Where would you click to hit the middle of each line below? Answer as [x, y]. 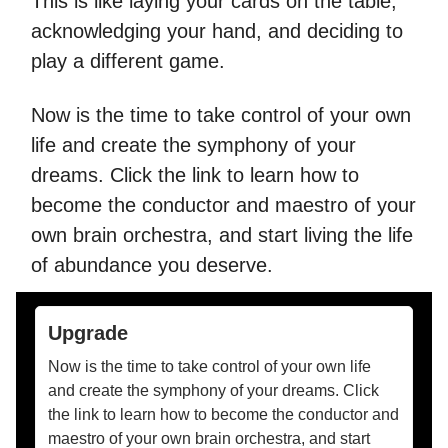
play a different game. [128, 61]
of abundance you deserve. [152, 265]
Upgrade [88, 333]
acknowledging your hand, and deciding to [217, 31]
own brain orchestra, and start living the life [222, 235]
